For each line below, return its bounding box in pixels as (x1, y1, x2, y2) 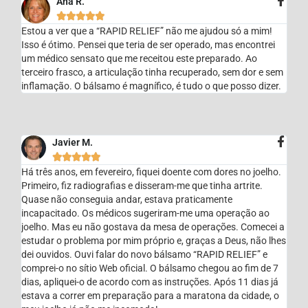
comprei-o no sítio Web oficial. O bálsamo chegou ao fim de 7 (21, 262, 279, 274)
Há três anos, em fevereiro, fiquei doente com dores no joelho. (21, 166, 282, 177)
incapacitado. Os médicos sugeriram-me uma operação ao (21, 207, 270, 219)
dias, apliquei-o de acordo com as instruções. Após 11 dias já (21, 276, 279, 287)
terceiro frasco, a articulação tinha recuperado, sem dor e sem (21, 66, 284, 78)
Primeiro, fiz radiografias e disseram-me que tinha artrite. (21, 179, 263, 191)
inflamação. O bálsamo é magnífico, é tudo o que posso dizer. (21, 80, 282, 91)
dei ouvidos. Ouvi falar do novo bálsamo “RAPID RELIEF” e (21, 248, 268, 260)
